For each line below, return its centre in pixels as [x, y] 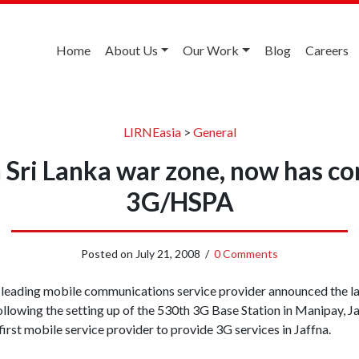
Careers [327, 50]
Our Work [211, 50]
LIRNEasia [152, 131]
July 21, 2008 [168, 253]
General [214, 131]
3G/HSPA [179, 201]
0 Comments [246, 253]
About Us [131, 50]
